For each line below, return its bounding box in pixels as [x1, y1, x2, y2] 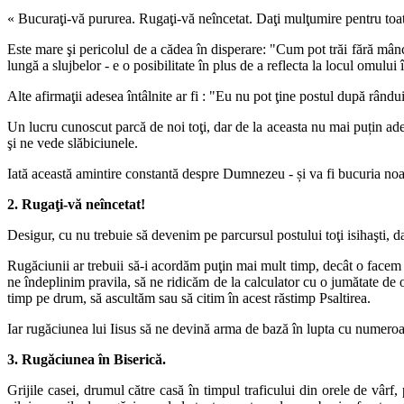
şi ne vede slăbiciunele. [7, 134, 138, 151]
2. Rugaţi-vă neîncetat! [7, 196, 145, 212]
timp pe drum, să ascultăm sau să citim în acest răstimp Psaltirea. [7, 289, 371, 306]
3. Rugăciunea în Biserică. [7, 351, 166, 367]
